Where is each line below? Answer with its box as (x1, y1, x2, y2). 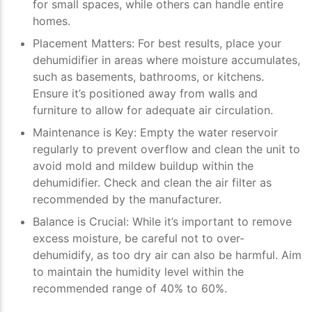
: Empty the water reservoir (134, 125, 278, 140)
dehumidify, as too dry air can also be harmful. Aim (33, 248, 302, 263)
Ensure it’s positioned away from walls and (33, 86, 258, 101)
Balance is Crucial (33, 214, 126, 229)
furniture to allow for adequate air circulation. (33, 103, 273, 118)
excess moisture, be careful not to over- (33, 231, 244, 246)
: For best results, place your (132, 36, 281, 51)
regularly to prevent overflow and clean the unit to (33, 142, 300, 157)
